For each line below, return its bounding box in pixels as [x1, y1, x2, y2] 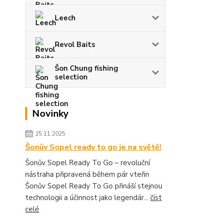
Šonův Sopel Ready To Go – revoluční [25, 158, 150, 168]
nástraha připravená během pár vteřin [25, 170, 149, 180]
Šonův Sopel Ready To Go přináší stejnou [25, 181, 162, 191]
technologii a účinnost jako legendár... [25, 193, 150, 203]
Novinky [32, 107, 69, 121]
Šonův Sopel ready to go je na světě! [25, 142, 161, 153]
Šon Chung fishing [55, 63, 118, 74]
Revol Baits [55, 40, 95, 50]
